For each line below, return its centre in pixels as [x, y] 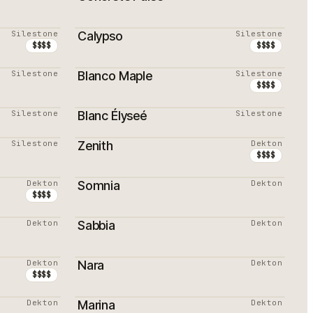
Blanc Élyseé [112, 116]
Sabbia [96, 225]
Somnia [99, 185]
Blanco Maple [115, 76]
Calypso [100, 36]
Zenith [95, 146]
